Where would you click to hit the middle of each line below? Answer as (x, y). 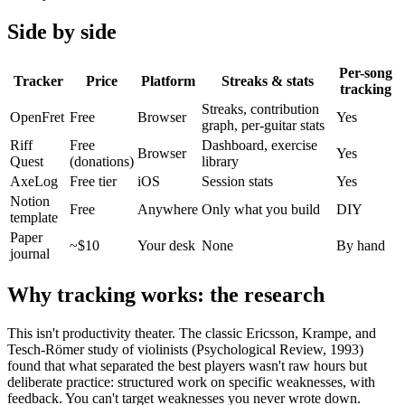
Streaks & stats (267, 80)
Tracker (38, 80)
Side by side (62, 31)
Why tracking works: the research (166, 294)
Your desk (166, 245)
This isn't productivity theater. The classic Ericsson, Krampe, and (192, 333)
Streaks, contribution (260, 108)
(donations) (102, 161)
